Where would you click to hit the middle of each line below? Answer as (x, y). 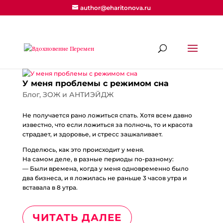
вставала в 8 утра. (50, 187)
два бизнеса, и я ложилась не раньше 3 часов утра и (104, 178)
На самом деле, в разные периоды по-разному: (98, 159)
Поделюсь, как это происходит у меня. (83, 150)
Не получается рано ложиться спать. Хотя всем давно (107, 115)
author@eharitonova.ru (115, 8)
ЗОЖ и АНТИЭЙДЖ (78, 95)
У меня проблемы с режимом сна (95, 83)
